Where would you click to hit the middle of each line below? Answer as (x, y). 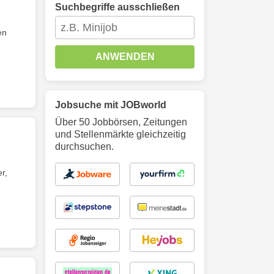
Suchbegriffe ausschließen (117, 7)
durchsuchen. (84, 146)
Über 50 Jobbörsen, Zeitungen (121, 122)
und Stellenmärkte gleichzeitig (120, 134)
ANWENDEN (125, 57)
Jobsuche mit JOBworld (111, 105)
